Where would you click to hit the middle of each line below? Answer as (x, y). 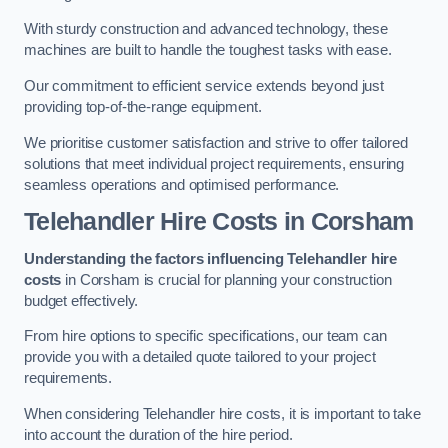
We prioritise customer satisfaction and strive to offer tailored (216, 142)
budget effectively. (81, 300)
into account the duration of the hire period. (158, 434)
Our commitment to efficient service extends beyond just (204, 85)
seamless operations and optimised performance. (182, 184)
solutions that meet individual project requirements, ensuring (214, 163)
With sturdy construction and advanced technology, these (206, 29)
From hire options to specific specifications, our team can (205, 336)
